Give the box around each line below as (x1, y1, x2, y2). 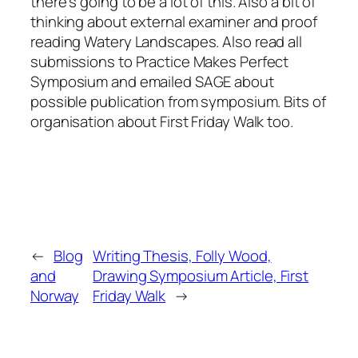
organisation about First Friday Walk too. (30, 110, 293, 132)
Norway (30, 284, 79, 306)
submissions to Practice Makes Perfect (30, 50, 289, 72)
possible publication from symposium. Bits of (30, 90, 326, 112)
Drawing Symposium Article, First (93, 265, 309, 286)
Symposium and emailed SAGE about (30, 70, 274, 92)
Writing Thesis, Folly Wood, (93, 245, 272, 266)
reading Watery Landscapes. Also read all (30, 30, 302, 52)
